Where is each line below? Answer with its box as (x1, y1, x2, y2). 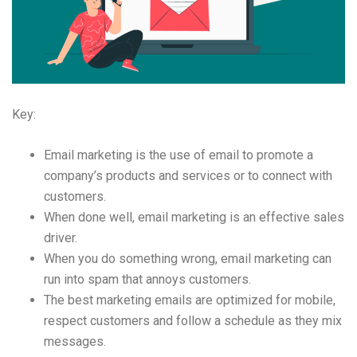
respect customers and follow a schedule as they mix (44, 312, 342, 328)
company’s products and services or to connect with (44, 167, 332, 183)
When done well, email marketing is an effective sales (44, 209, 344, 225)
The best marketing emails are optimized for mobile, (44, 292, 335, 308)
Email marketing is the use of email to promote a (44, 147, 313, 163)
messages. (44, 333, 106, 349)
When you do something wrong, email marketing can (44, 250, 331, 266)
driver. (44, 229, 77, 245)
